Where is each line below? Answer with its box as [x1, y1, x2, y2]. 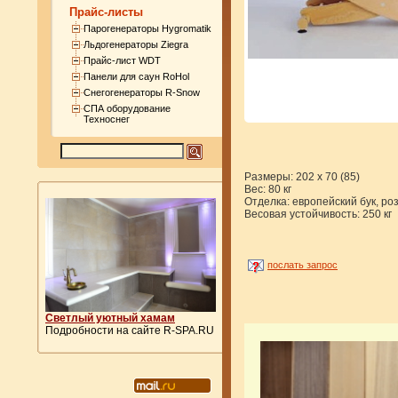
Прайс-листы [68, 4, 143, 19]
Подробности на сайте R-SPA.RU [45, 324, 214, 337]
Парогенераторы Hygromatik [83, 22, 211, 34]
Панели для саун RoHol [83, 70, 189, 82]
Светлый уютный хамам [45, 312, 175, 324]
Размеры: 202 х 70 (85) [244, 171, 360, 184]
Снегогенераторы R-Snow [83, 86, 200, 98]
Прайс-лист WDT [83, 54, 161, 66]
